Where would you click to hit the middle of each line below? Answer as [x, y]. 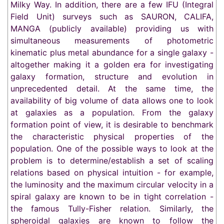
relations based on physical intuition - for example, [112, 172]
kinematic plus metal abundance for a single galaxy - [112, 52]
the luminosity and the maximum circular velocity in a [112, 184]
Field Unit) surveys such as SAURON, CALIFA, [112, 16]
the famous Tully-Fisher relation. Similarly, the [112, 208]
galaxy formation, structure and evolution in [112, 76]
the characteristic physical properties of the [112, 136]
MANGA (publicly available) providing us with [112, 28]
